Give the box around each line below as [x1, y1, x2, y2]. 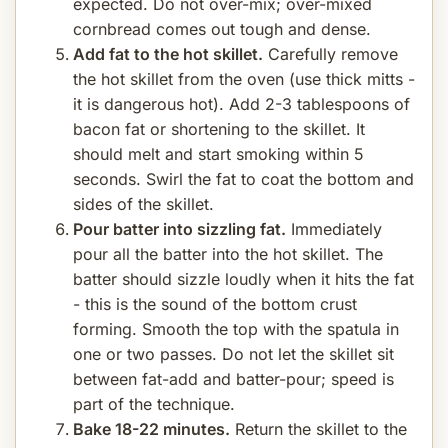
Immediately [286, 218, 382, 239]
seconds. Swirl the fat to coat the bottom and [73, 168, 414, 189]
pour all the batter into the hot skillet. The [73, 243, 383, 264]
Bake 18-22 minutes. [73, 418, 230, 439]
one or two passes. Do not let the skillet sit [73, 343, 394, 364]
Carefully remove [263, 43, 398, 64]
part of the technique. [73, 393, 235, 414]
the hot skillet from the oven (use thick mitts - [73, 68, 415, 89]
